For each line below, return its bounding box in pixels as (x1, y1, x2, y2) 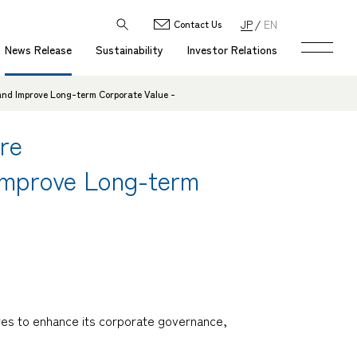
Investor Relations (187, 41, 277, 57)
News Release (5, 41, 72, 57)
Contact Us (174, 17, 222, 30)
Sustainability (96, 41, 163, 57)
